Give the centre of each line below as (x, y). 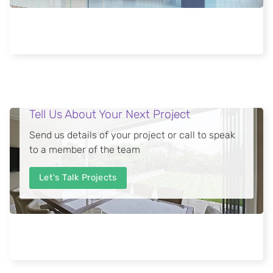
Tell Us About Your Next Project (110, 115)
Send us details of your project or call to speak (132, 135)
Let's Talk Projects (78, 178)
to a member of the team (85, 150)
